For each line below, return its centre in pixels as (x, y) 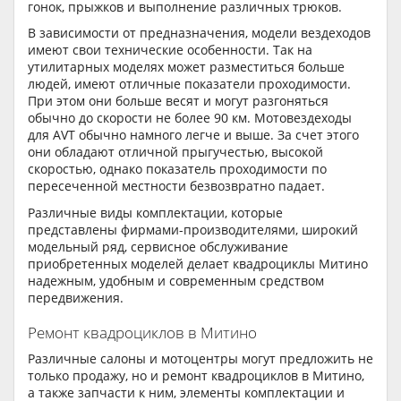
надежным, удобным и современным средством (176, 280)
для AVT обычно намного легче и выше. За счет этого (193, 135)
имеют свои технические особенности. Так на (170, 50)
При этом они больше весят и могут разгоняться (178, 101)
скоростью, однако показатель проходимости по (177, 169)
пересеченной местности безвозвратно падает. (176, 186)
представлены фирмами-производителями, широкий (193, 229)
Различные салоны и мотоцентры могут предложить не (200, 359)
